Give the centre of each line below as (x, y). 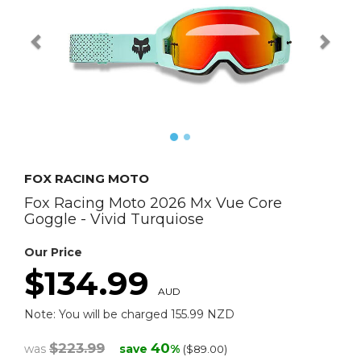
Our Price (53, 253)
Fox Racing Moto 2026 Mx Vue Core (153, 203)
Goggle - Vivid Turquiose (114, 220)
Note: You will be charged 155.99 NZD (129, 315)
